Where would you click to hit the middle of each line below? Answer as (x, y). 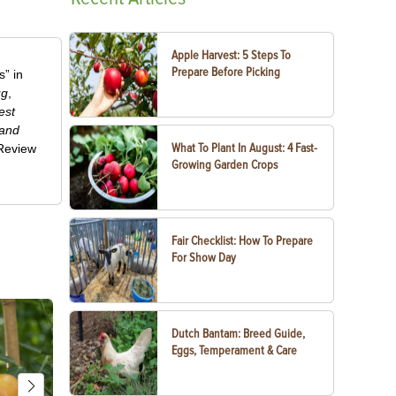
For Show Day (204, 258)
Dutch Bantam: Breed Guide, (239, 334)
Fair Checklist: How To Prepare (243, 241)
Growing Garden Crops (225, 165)
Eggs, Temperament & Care (235, 350)
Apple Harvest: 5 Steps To (232, 55)
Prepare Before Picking (226, 72)
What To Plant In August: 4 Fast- (245, 148)
